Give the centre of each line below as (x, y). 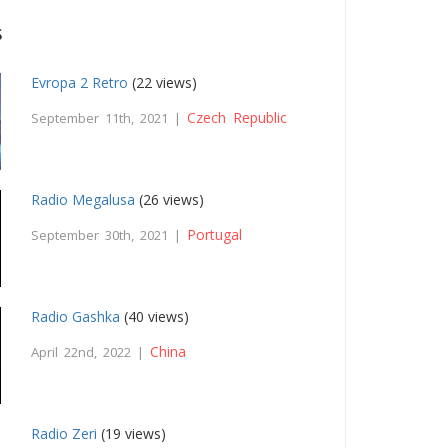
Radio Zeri (64, 434)
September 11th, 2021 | (109, 118)
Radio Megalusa (83, 200)
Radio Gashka (76, 317)
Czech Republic (237, 118)
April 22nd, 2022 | (91, 352)
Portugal (215, 235)
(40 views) (155, 317)
